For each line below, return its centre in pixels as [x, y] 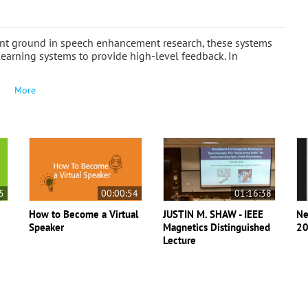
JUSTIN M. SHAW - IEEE [213, 214]
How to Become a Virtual [84, 214]
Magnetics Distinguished [216, 227]
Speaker [47, 227]
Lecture [179, 240]
